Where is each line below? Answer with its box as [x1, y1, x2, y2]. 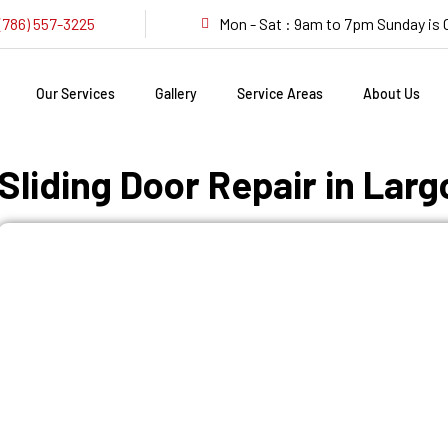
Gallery [155, 85, 198, 102]
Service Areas [237, 85, 324, 102]
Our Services [36, 85, 116, 102]
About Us [363, 85, 421, 102]
